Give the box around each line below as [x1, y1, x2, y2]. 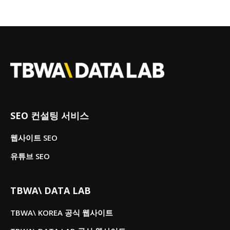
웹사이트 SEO [10, 132, 57, 143]
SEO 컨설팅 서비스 [10, 109, 89, 122]
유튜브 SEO [10, 150, 50, 161]
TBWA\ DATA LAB [10, 184, 91, 197]
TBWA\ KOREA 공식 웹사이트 [10, 207, 113, 218]
